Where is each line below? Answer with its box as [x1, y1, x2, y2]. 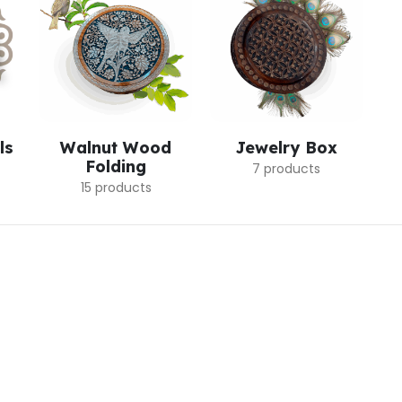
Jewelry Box [235, 137, 337, 158]
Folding [85, 156, 146, 177]
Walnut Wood [60, 137, 171, 158]
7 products [252, 160, 320, 178]
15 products [80, 179, 152, 197]
